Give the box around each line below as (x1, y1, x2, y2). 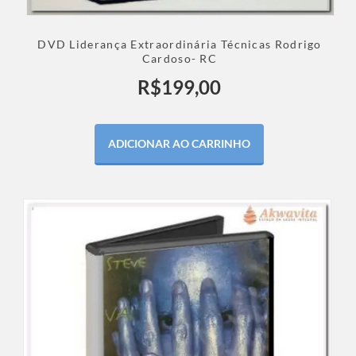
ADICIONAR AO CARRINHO (108, 137, 251, 151)
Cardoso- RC (141, 52, 218, 66)
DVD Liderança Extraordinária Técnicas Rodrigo (37, 37, 322, 52)
